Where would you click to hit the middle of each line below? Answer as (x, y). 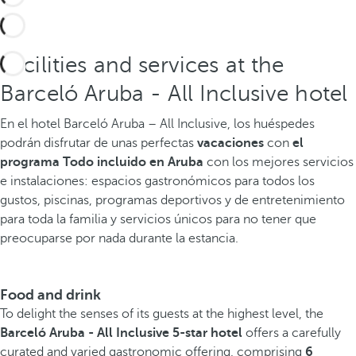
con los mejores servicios (279, 162)
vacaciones (230, 143)
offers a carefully (292, 333)
